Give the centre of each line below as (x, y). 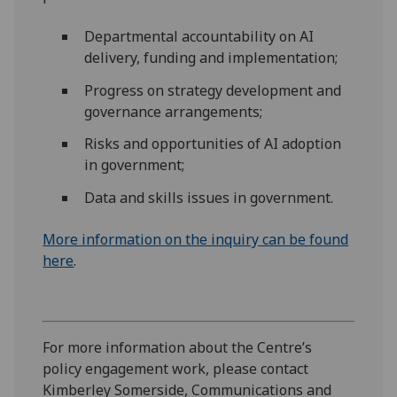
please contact (261, 368)
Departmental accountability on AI (198, 36)
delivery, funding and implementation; (210, 57)
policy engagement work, (128, 368)
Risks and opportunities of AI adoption (212, 144)
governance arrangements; (173, 111)
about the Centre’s (251, 347)
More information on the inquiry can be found (196, 239)
